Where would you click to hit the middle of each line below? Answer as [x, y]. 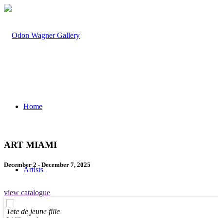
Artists [33, 170]
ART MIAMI [30, 145]
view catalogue [27, 193]
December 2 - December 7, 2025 [47, 164]
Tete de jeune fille [33, 212]
